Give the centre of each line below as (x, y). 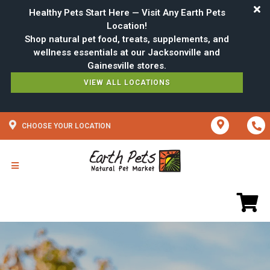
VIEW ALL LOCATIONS (127, 83)
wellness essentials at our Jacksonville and (127, 52)
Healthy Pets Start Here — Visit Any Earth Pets (127, 13)
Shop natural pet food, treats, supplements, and (127, 39)
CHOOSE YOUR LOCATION (66, 126)
